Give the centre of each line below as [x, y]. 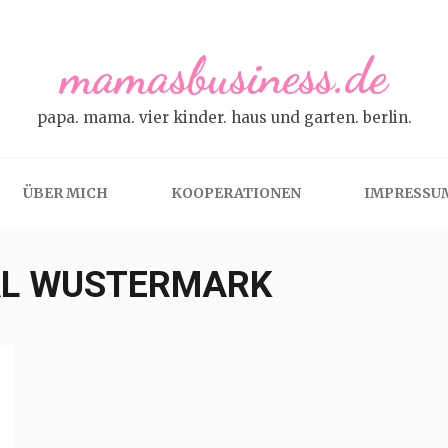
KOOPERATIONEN [235, 193]
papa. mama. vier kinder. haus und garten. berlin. [224, 117]
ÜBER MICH [65, 193]
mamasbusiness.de [224, 76]
